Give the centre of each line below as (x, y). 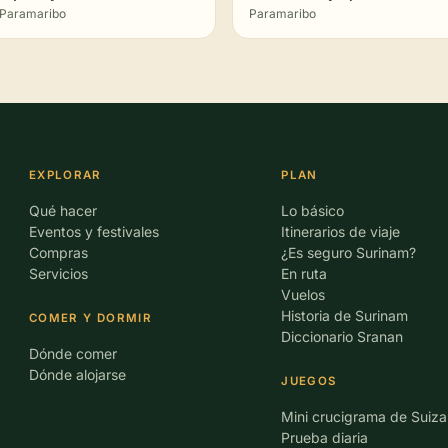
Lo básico (313, 210)
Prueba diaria (325, 437)
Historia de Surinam (345, 315)
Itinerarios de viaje (341, 231)
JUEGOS (309, 381)
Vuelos (303, 294)
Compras (58, 252)
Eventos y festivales (93, 231)
